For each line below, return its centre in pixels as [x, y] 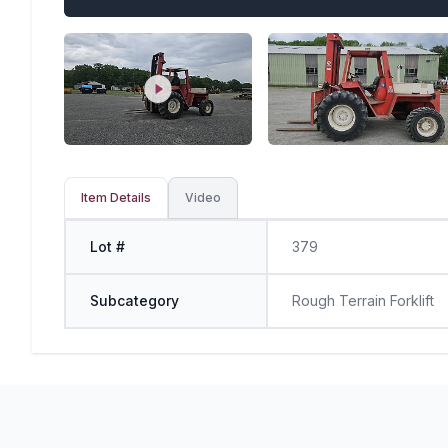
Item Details [116, 198]
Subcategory [134, 301]
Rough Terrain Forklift [363, 301]
